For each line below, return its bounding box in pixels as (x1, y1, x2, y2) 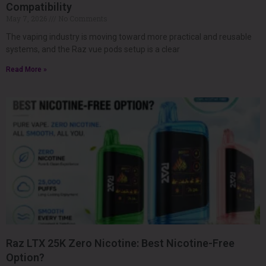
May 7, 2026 (6, 13, 49, 23)
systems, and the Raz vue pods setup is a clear (6, 44, 180, 54)
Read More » (6, 65, 47, 74)
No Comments (56, 13, 107, 23)
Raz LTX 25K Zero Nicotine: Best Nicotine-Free (6, 236, 235, 249)
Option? (6, 251, 45, 264)
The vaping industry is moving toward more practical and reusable (6, 31, 252, 42)
